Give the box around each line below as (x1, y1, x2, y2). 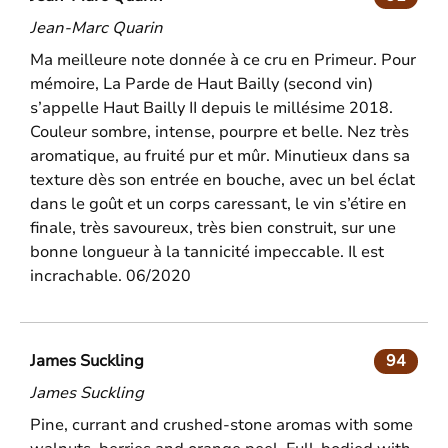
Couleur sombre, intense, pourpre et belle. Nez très (30, 121, 409, 144)
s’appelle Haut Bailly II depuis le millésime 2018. (30, 97, 393, 120)
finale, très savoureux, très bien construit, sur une (30, 217, 396, 240)
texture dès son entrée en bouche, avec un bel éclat (30, 169, 415, 192)
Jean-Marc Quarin (30, 17, 163, 40)
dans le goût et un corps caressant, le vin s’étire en (30, 193, 407, 216)
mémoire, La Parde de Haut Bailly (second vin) (30, 73, 373, 96)
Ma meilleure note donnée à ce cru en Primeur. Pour (30, 49, 416, 72)
